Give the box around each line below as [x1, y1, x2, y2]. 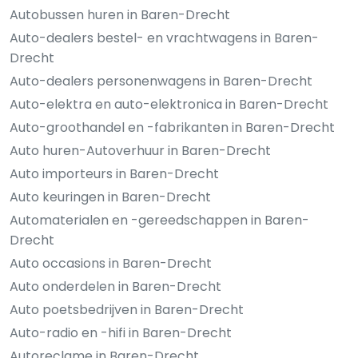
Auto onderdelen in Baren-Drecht [10, 276, 221, 296]
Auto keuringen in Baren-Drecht [10, 187, 211, 206]
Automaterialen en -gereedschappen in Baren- [10, 210, 309, 229]
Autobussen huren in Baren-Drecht [10, 5, 230, 24]
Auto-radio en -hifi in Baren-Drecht [10, 323, 232, 342]
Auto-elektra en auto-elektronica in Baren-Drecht [10, 94, 328, 113]
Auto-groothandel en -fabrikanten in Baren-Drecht [10, 117, 335, 137]
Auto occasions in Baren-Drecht [10, 253, 212, 272]
